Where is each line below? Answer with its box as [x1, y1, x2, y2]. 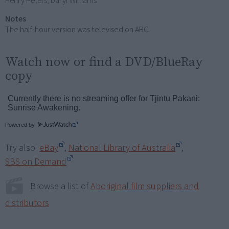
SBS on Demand [5, 155, 66, 168]
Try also [5, 141, 39, 154]
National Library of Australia [68, 141, 175, 154]
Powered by [5, 121, 36, 128]
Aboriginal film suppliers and [90, 180, 199, 193]
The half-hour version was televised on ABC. [5, 24, 150, 35]
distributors [5, 196, 49, 210]
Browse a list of [28, 180, 90, 193]
